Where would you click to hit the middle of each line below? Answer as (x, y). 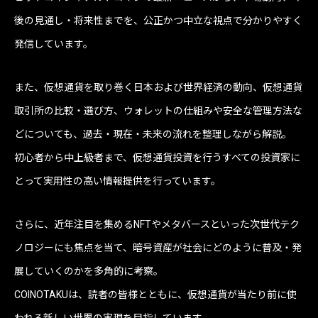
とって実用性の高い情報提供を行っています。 (117, 181)
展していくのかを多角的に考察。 (89, 272)
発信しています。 (54, 44)
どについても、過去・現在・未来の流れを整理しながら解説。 (153, 135)
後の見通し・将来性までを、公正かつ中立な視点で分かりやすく (158, 21)
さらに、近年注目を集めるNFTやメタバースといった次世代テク (157, 225)
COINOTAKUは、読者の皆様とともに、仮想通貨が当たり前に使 (155, 295)
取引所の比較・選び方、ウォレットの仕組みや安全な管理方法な (158, 111)
